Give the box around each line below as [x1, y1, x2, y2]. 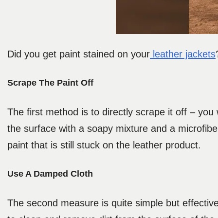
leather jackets [150, 49, 216, 60]
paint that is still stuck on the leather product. [7, 140, 204, 151]
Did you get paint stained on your [7, 49, 150, 60]
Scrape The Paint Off [7, 78, 93, 88]
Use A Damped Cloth [7, 169, 93, 179]
